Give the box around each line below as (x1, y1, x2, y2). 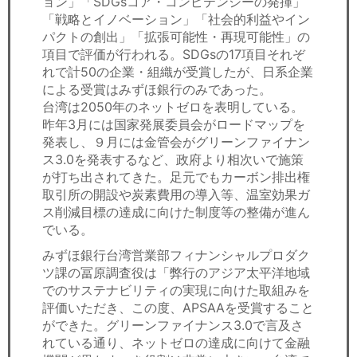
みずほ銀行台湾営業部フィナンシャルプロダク (42, 246, 310, 263)
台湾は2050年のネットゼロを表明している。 (42, 98, 304, 115)
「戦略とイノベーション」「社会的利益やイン (42, 10, 310, 27)
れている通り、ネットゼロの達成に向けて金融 (42, 334, 310, 351)
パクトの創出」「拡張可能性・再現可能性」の (42, 28, 310, 45)
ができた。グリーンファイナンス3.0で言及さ (42, 316, 304, 333)
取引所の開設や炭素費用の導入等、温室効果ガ (42, 186, 310, 202)
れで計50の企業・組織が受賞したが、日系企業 (42, 63, 313, 80)
